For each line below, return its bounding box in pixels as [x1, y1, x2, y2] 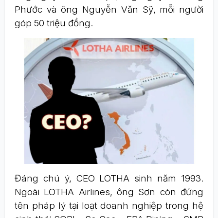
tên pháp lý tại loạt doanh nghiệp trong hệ [15, 200, 203, 211]
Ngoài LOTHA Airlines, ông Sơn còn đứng [15, 186, 203, 198]
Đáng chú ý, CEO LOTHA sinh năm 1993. [15, 172, 203, 184]
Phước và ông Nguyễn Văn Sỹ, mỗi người [15, 4, 203, 15]
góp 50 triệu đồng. [15, 18, 93, 29]
